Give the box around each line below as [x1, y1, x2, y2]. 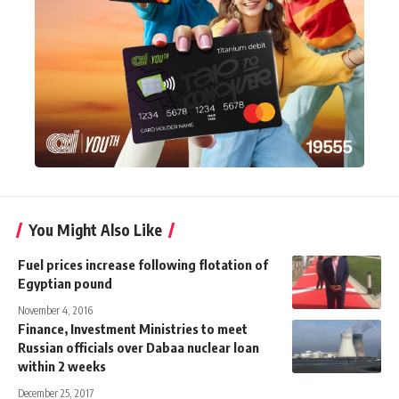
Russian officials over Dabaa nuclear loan [18, 338, 259, 355]
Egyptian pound [18, 274, 112, 291]
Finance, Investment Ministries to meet [18, 320, 248, 337]
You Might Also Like [28, 219, 162, 240]
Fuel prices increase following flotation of [18, 256, 268, 273]
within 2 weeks [18, 357, 106, 374]
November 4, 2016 [18, 303, 93, 317]
